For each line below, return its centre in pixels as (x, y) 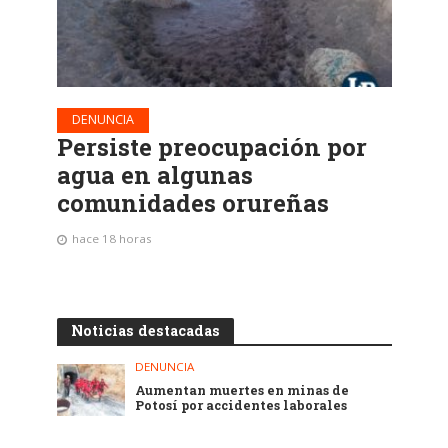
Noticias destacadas (145, 331)
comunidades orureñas (192, 203)
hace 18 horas (111, 239)
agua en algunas (154, 175)
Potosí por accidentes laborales (241, 405)
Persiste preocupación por (211, 147)
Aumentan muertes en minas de (242, 390)
